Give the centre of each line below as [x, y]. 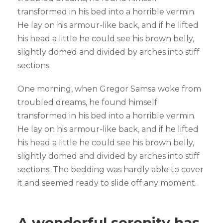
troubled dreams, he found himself [87, 103]
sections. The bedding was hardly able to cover [111, 170]
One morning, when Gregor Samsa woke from [109, 89]
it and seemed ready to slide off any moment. [107, 183]
